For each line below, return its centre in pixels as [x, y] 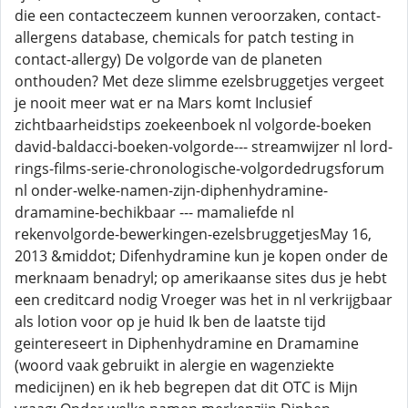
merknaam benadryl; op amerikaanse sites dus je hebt [201, 278]
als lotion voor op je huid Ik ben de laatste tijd [170, 321]
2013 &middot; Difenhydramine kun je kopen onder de [201, 256]
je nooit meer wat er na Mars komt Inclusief [163, 103]
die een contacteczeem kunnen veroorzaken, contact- [198, 15]
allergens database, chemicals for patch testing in [184, 37]
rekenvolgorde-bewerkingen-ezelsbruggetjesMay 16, [193, 234]
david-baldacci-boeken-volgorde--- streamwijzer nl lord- [204, 147]
